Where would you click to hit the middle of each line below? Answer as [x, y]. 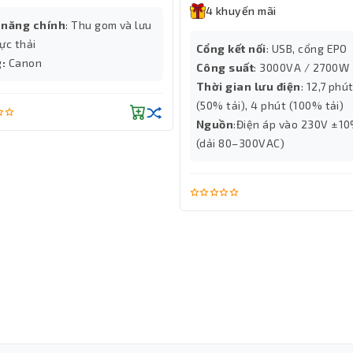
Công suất [225, 68]
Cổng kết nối [231, 49]
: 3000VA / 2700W [302, 68]
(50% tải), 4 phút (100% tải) [270, 106]
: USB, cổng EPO [307, 49]
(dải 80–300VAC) [241, 143]
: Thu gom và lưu [109, 25]
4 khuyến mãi [241, 11]
